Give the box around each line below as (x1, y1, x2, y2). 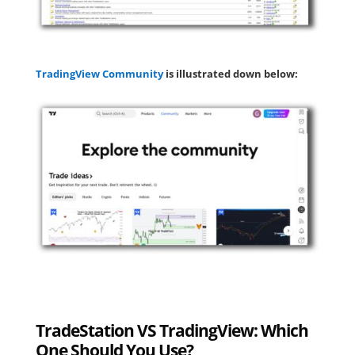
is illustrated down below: (165, 66, 298, 81)
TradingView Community (35, 66, 166, 81)
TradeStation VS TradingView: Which (35, 319, 308, 342)
